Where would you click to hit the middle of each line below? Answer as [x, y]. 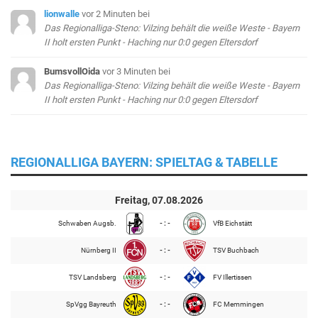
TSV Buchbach [236, 250]
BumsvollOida [72, 71]
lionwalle [62, 13]
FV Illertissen [232, 277]
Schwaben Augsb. [87, 223]
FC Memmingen [238, 304]
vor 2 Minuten [110, 13]
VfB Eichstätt [232, 223]
